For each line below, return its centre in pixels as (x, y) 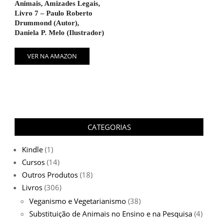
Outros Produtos (50, 174)
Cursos (33, 162)
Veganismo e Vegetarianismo (78, 201)
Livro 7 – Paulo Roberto (54, 13)
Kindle (32, 149)
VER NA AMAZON (52, 56)
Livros (32, 187)
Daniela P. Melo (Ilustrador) (59, 33)
